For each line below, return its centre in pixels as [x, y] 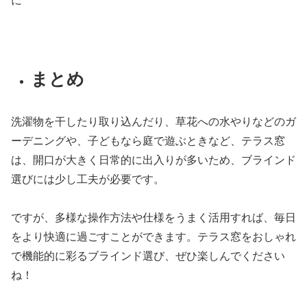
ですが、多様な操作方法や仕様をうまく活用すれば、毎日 [153, 218]
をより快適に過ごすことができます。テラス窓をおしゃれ [153, 237]
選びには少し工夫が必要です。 [88, 179]
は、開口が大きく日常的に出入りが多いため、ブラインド [153, 160]
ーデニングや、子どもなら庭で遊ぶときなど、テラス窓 [148, 140]
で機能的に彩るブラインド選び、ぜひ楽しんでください [148, 256]
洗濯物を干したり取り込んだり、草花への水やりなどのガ [153, 121]
